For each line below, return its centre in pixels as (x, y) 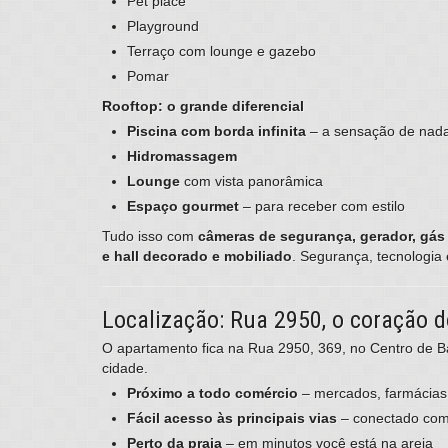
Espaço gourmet (183, 206)
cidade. (125, 368)
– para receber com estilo (322, 206)
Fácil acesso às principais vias (232, 418)
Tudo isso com (150, 236)
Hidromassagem (182, 156)
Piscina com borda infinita (216, 131)
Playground (163, 26)
